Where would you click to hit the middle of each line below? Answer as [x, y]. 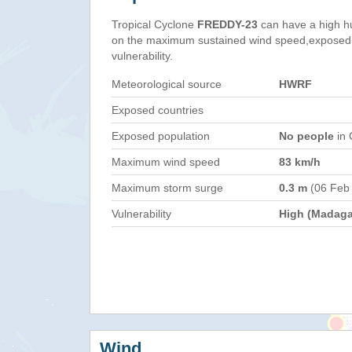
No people [306, 136]
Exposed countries [158, 110]
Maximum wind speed [166, 162]
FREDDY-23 [227, 24]
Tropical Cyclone [154, 24]
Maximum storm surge [167, 188]
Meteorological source [167, 84]
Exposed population [161, 136]
